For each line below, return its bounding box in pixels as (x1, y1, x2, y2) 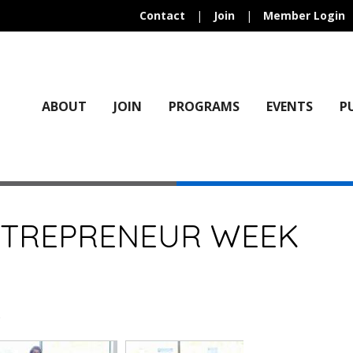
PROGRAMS (168, 98, 240, 115)
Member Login (262, 8, 345, 23)
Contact (139, 8, 185, 23)
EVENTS (266, 98, 313, 115)
